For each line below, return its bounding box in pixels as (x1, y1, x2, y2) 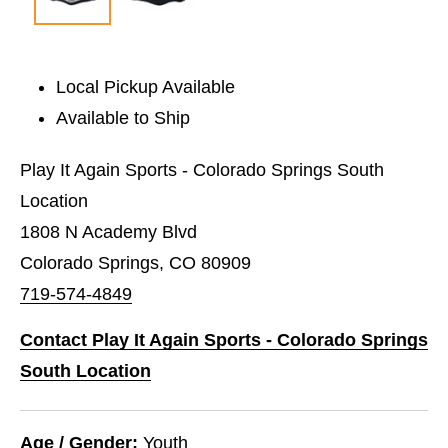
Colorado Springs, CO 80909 (20, 252, 251, 273)
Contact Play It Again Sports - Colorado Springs (20, 329, 428, 350)
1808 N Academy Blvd (20, 221, 197, 242)
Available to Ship (56, 107, 191, 128)
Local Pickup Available (56, 76, 236, 97)
